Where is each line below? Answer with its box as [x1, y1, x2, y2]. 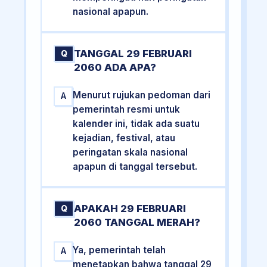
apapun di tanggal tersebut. [73, 160, 198, 172]
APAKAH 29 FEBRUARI [74, 203, 187, 215]
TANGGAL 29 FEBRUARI [74, 47, 193, 60]
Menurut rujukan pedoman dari [73, 89, 211, 101]
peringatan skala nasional [73, 146, 188, 158]
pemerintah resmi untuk [73, 103, 181, 115]
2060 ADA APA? [74, 61, 157, 73]
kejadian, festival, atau [73, 132, 176, 144]
